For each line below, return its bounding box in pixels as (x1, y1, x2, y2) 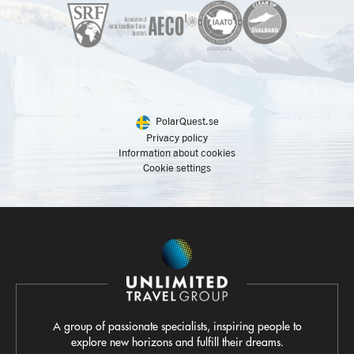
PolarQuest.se (155, 115, 219, 128)
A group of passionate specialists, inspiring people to (52, 318, 302, 333)
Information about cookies (119, 145, 235, 159)
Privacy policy (146, 130, 208, 144)
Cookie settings (143, 160, 211, 174)
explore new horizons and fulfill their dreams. (70, 334, 284, 349)
